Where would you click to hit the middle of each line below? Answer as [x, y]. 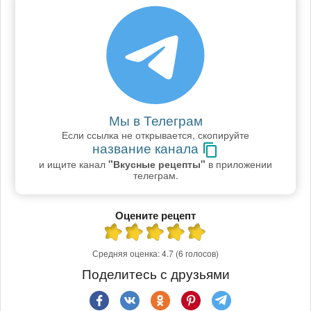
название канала [147, 148]
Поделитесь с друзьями [155, 273]
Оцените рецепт [155, 216]
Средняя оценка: [127, 253]
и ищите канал [74, 164]
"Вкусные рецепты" [157, 164]
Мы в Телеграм [155, 120]
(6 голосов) [197, 253]
